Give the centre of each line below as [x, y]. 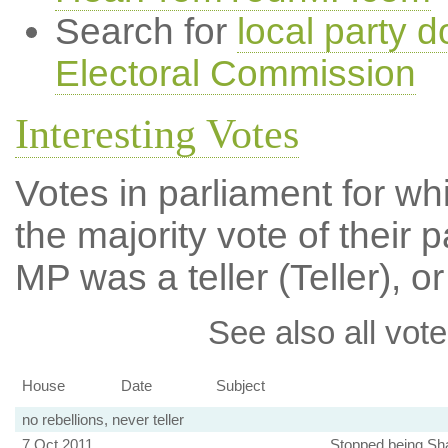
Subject [240, 386]
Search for [145, 31]
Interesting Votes [156, 134]
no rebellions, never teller [102, 420]
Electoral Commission [235, 73]
